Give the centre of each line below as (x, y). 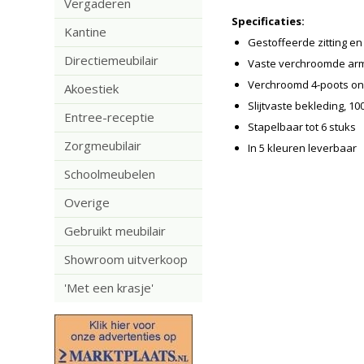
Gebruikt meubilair (115, 231)
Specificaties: (268, 21)
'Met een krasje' (109, 288)
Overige (87, 202)
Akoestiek (92, 89)
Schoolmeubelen (110, 174)
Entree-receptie (110, 117)
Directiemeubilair (112, 60)
